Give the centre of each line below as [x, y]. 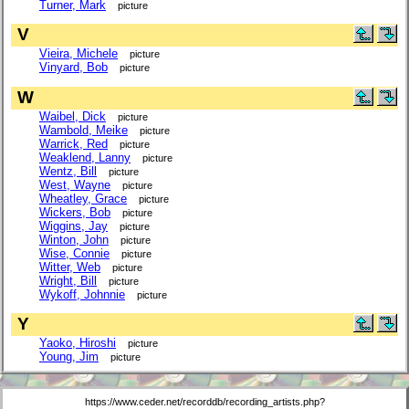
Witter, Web [70, 267]
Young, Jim [69, 356]
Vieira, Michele [79, 54]
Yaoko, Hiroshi [78, 342]
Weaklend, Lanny [85, 157]
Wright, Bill [68, 280]
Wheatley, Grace [83, 198]
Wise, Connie [74, 253]
